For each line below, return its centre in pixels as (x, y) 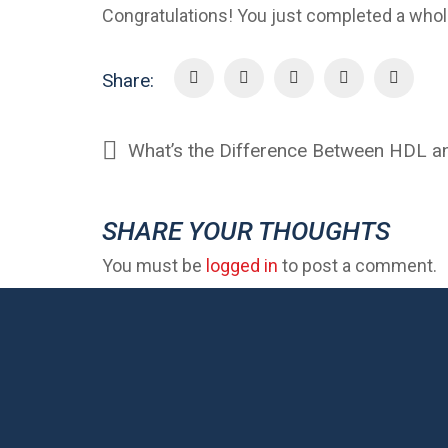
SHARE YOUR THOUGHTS (246, 230)
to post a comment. (357, 266)
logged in (242, 266)
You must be (154, 266)
